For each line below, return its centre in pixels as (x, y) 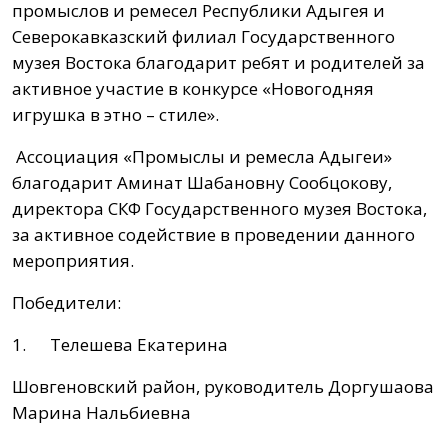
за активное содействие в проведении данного (213, 235)
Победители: (66, 303)
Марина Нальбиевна (101, 413)
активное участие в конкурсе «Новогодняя (193, 89)
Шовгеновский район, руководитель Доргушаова (223, 387)
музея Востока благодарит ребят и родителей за (218, 63)
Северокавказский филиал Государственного (203, 37)
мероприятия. (73, 261)
